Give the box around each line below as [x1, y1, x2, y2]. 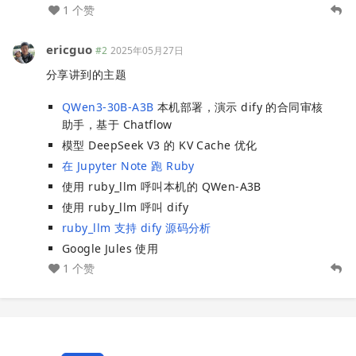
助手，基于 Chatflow [62, 117, 172, 133]
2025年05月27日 [110, 43, 184, 57]
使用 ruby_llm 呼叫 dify [62, 199, 188, 215]
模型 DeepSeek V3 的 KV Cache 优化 [62, 137, 257, 153]
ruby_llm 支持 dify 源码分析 [62, 220, 211, 236]
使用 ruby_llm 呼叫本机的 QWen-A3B [62, 179, 261, 195]
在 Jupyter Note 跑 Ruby [62, 158, 195, 174]
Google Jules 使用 [62, 241, 159, 257]
